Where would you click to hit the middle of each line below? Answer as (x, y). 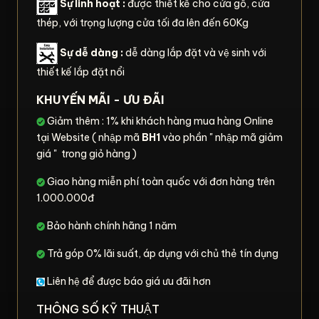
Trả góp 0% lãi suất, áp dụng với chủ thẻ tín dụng (162, 253)
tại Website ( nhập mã (89, 137)
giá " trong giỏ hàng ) (87, 153)
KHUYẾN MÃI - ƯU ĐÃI (100, 99)
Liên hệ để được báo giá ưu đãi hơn (128, 281)
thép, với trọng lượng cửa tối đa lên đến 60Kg (142, 22)
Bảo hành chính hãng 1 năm (111, 225)
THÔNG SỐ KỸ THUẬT (98, 309)
